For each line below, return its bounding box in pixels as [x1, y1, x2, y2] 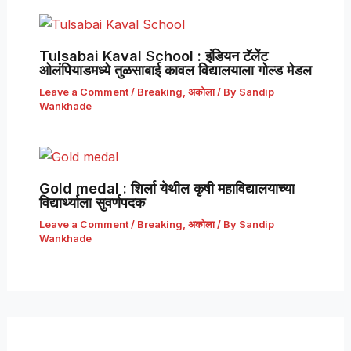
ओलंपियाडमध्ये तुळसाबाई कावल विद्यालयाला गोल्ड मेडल [38, 60, 312, 78]
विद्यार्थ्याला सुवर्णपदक [38, 193, 153, 211]
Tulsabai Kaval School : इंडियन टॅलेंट [38, 46, 268, 64]
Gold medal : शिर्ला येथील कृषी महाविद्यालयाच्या [38, 179, 295, 197]
